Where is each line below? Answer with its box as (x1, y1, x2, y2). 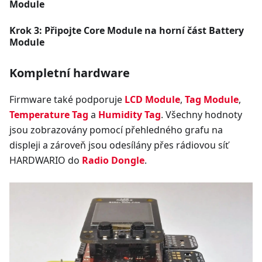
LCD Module (125, 93, 180, 106)
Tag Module (185, 93, 239, 106)
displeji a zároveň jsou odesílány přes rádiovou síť (9, 139, 229, 152)
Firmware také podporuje (9, 93, 125, 106)
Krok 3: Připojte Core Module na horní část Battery (9, 24, 244, 37)
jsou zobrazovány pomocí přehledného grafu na (9, 123, 223, 137)
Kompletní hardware (9, 65, 130, 81)
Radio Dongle (82, 154, 144, 167)
